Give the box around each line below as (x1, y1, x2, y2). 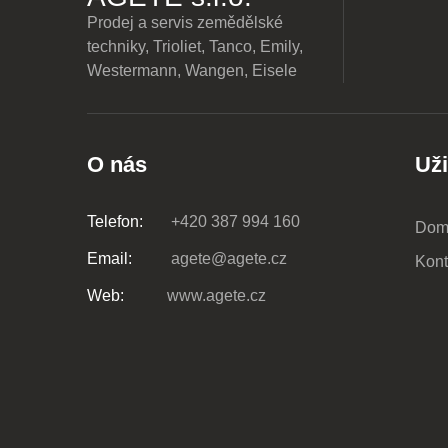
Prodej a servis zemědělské (87, 14, 283, 31)
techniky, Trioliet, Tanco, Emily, (87, 38, 303, 55)
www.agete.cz (167, 287, 266, 304)
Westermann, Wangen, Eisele (87, 62, 297, 79)
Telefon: (87, 213, 143, 230)
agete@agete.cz (167, 250, 287, 267)
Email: (87, 250, 132, 267)
